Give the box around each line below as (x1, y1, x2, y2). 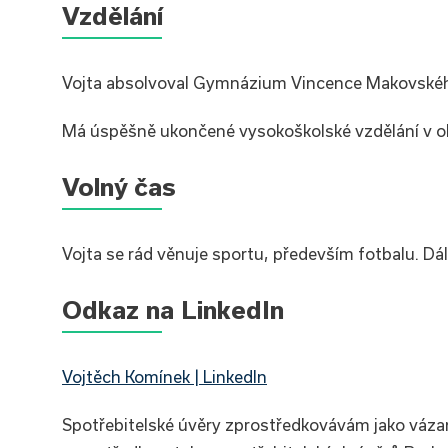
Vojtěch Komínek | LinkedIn (62, 367, 267, 386)
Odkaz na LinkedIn (62, 295, 284, 324)
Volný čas (62, 172, 176, 201)
